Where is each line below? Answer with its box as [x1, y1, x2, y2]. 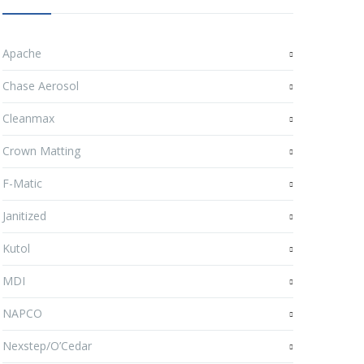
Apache [2, 45, 41, 61]
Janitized [2, 208, 46, 223]
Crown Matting [2, 143, 80, 158]
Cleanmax [2, 110, 54, 126]
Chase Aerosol [2, 78, 79, 93]
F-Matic [2, 175, 42, 191]
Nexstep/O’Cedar [2, 338, 92, 353]
